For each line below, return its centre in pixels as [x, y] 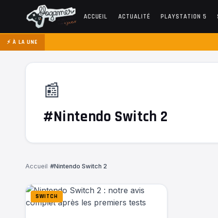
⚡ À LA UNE [22, 42]
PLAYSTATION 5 [184, 17]
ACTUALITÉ [134, 17]
